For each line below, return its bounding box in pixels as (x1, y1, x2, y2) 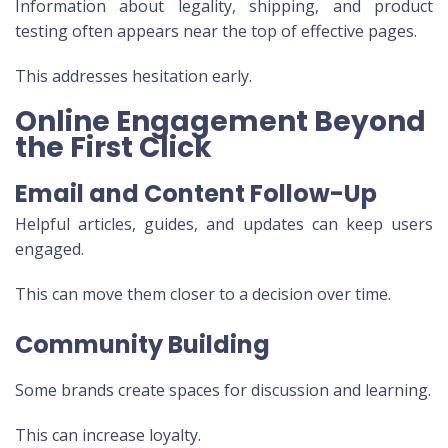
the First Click (15, 128, 212, 168)
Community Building (15, 328, 270, 362)
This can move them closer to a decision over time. (15, 283, 391, 306)
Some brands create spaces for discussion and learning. (15, 379, 431, 402)
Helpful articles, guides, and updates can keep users (15, 213, 433, 236)
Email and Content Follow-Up (15, 177, 377, 211)
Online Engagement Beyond (15, 102, 426, 142)
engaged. (15, 238, 84, 261)
